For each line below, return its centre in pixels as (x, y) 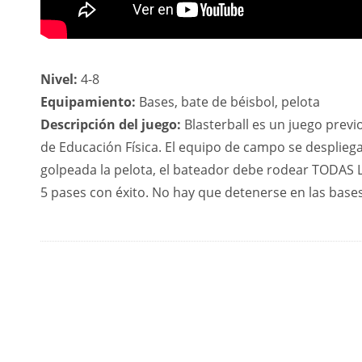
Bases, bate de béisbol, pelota (228, 102)
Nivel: (59, 79)
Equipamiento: (88, 102)
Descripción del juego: (111, 124)
